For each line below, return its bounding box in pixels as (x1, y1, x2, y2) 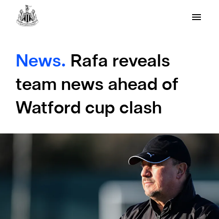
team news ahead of (16, 78, 178, 93)
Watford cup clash (16, 101, 162, 117)
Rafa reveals (70, 54, 170, 70)
